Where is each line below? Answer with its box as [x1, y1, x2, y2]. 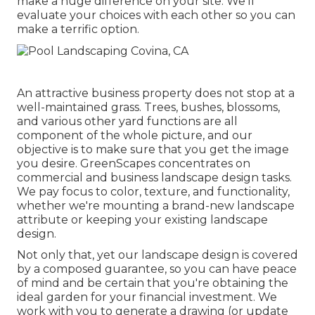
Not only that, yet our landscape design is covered [17, 247, 298, 262]
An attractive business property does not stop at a [17, 86, 295, 100]
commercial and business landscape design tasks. [17, 170, 292, 184]
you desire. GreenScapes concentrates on [17, 156, 250, 170]
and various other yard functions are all [17, 114, 238, 128]
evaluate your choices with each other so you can [17, 8, 295, 22]
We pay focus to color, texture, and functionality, [17, 184, 290, 198]
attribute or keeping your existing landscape [17, 212, 268, 226]
